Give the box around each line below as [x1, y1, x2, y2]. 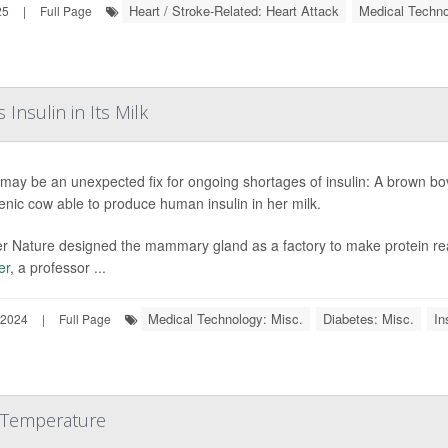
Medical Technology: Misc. [148, 309, 303, 328]
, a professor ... [9, 257, 106, 277]
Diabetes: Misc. [323, 309, 414, 328]
